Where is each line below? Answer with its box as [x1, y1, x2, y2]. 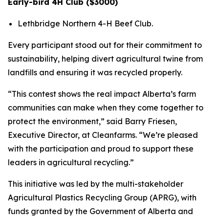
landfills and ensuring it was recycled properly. [8, 67, 182, 77]
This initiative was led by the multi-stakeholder [8, 178, 183, 189]
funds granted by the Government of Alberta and [8, 206, 193, 216]
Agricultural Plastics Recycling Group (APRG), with [8, 192, 197, 202]
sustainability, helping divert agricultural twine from [8, 53, 203, 64]
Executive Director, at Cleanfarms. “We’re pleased [8, 130, 198, 140]
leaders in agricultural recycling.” [8, 157, 134, 167]
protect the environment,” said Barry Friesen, [8, 116, 177, 126]
